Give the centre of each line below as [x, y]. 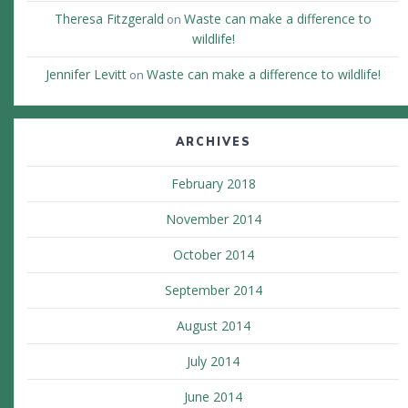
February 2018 [213, 184]
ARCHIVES [213, 142]
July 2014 [213, 362]
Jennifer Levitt [86, 75]
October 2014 [213, 255]
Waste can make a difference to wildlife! [264, 75]
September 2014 [213, 291]
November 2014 [213, 219]
